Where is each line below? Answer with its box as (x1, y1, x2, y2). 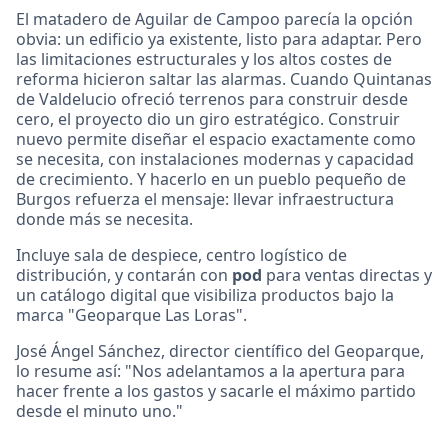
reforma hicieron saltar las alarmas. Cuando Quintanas (16, 67, 432, 90)
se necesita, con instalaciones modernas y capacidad (16, 147, 414, 170)
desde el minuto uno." (16, 399, 183, 422)
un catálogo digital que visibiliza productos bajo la (16, 283, 394, 306)
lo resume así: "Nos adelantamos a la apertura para (16, 359, 405, 382)
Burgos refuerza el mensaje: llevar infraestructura (16, 187, 394, 210)
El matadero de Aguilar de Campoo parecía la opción (16, 7, 413, 30)
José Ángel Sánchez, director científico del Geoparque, (16, 339, 424, 362)
